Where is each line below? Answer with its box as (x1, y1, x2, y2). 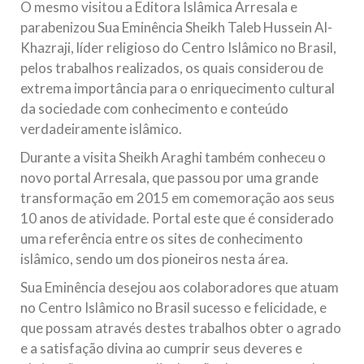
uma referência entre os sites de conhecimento (20, 229, 303, 247)
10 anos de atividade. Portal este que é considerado (20, 209, 334, 227)
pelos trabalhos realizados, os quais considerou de (20, 58, 323, 76)
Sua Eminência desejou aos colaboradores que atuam (20, 278, 339, 296)
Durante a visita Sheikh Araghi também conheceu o (20, 148, 326, 166)
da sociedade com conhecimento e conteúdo (20, 99, 288, 117)
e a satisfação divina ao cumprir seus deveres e (20, 339, 302, 357)
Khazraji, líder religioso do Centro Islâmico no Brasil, (20, 38, 336, 56)
